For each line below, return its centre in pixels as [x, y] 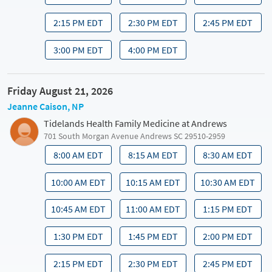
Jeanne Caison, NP [46, 107]
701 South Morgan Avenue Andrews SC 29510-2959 [134, 136]
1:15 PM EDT [228, 209]
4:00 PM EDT [153, 50]
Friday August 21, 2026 [60, 91]
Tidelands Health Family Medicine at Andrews [135, 124]
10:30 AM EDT [228, 182]
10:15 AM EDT [153, 182]
